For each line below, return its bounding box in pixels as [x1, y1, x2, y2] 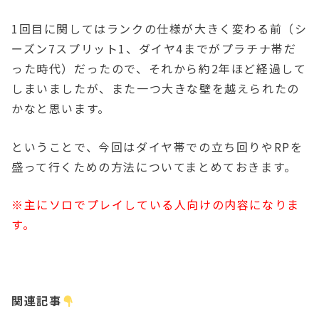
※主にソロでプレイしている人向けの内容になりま [11, 196, 300, 214]
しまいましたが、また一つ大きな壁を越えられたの [11, 80, 300, 98]
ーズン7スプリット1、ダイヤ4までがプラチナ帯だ [11, 40, 297, 58]
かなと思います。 [11, 100, 110, 117]
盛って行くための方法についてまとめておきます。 [11, 157, 297, 175]
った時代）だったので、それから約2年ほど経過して [11, 60, 307, 78]
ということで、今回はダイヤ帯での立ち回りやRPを [11, 137, 303, 155]
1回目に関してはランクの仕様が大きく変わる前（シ [11, 20, 308, 38]
